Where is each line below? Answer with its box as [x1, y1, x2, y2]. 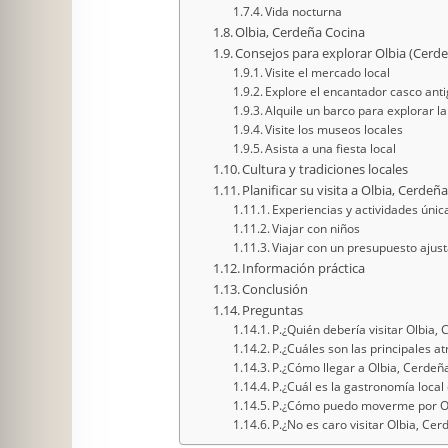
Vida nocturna [265, 3, 343, 19]
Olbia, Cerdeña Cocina [235, 22, 366, 41]
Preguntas [242, 300, 304, 319]
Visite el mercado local [265, 64, 391, 80]
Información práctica [242, 258, 366, 277]
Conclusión [242, 279, 309, 298]
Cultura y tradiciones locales [242, 159, 409, 178]
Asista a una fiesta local [265, 140, 397, 156]
